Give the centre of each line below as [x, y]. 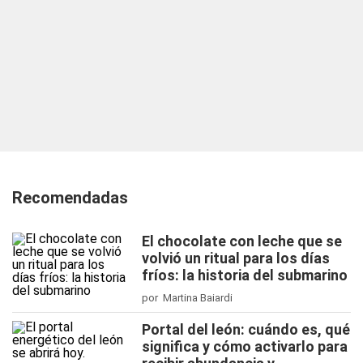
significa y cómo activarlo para [245, 346]
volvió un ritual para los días [236, 258]
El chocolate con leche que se [242, 241]
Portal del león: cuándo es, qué [246, 329]
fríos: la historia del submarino [245, 275]
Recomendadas [70, 198]
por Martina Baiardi [187, 298]
